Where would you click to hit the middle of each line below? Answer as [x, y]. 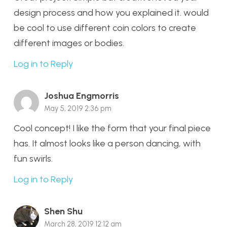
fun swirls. [33, 159]
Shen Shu [63, 211]
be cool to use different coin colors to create [105, 28]
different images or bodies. [69, 43]
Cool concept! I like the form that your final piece [112, 128]
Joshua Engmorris [82, 96]
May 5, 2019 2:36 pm [78, 109]
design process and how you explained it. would [111, 13]
